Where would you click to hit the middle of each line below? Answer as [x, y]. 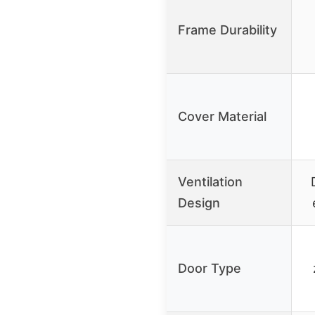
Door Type [210, 268]
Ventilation [210, 181]
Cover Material [222, 116]
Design [199, 202]
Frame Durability [227, 30]
